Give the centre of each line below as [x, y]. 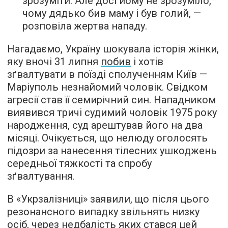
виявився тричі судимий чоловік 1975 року [112, 112]
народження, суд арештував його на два [105, 125]
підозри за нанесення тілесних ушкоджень [112, 150]
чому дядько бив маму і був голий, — [112, 13]
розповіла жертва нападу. [85, 26]
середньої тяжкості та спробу [79, 163]
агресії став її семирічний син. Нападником [111, 99]
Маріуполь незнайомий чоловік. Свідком [107, 87]
